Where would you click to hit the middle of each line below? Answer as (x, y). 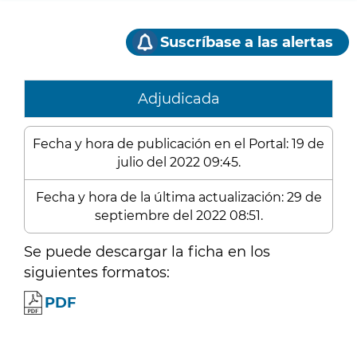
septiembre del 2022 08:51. (178, 216)
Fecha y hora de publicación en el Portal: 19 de (178, 144)
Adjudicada (178, 99)
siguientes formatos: (97, 273)
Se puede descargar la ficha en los (147, 252)
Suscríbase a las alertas (247, 42)
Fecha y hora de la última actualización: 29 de (178, 197)
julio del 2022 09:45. (178, 162)
